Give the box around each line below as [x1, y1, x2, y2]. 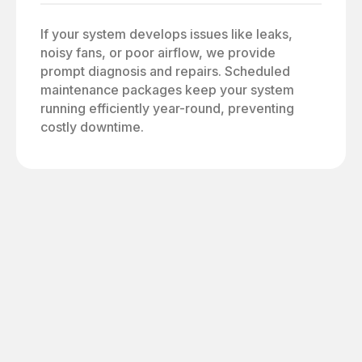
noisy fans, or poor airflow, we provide [40, 44, 276, 61]
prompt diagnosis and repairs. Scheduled [40, 62, 290, 79]
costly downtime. [40, 118, 144, 135]
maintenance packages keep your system [40, 81, 294, 98]
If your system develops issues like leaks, [40, 25, 293, 42]
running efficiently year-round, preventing [40, 99, 294, 116]
